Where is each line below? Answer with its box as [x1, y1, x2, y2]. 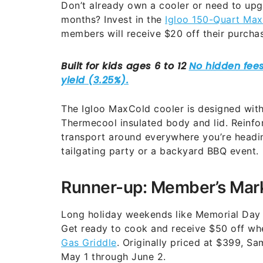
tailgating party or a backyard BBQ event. [61, 144, 262, 157]
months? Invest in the [61, 13, 165, 25]
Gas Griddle [61, 236, 117, 248]
